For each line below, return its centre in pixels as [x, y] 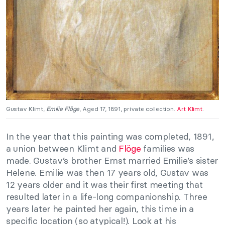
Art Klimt [190, 109]
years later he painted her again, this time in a [100, 209]
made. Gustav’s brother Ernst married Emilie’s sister [112, 161]
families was [168, 149]
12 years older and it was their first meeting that [104, 185]
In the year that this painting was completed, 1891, [110, 137]
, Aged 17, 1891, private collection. [128, 109]
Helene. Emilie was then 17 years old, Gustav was [107, 173]
